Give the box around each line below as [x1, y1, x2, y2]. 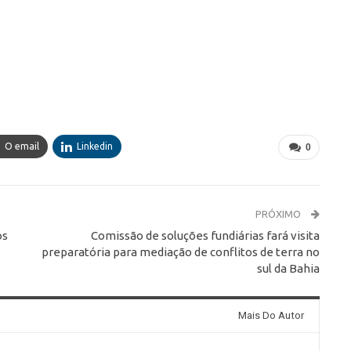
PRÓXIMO [255, 208, 303, 220]
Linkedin [77, 141, 113, 152]
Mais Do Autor [237, 309, 304, 322]
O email [5, 141, 39, 152]
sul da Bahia [256, 262, 320, 276]
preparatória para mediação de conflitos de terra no [41, 245, 320, 259]
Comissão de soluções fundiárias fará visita [90, 229, 320, 243]
